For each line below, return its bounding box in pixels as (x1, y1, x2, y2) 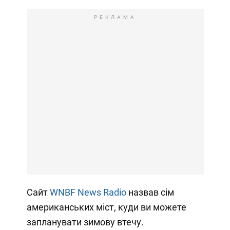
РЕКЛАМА (93, 14, 137, 21)
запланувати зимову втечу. (26, 217, 144, 228)
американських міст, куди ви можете (26, 202, 186, 213)
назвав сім (126, 187, 174, 198)
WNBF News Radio (49, 187, 126, 198)
